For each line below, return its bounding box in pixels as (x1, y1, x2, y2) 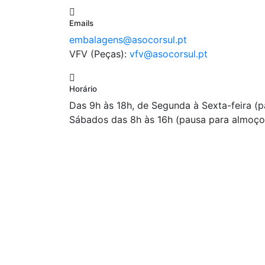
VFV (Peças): (69, 48, 130, 60)
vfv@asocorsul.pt (130, 48, 208, 60)
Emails (69, 18, 93, 28)
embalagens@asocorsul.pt (69, 34, 187, 46)
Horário (69, 84, 97, 94)
